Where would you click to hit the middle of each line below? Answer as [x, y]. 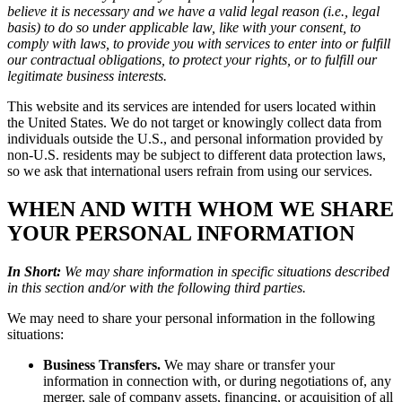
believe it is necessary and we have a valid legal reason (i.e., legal [193, 11]
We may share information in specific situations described [225, 271]
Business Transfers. [102, 364]
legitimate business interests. [87, 75]
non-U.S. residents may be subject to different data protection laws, [197, 154]
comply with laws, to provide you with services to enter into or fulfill [199, 43]
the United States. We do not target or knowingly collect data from [194, 122]
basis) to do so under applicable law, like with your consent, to [184, 27]
